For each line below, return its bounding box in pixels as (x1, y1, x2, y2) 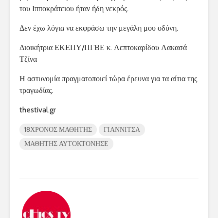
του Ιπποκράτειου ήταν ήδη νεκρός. (19, 4, 128, 14)
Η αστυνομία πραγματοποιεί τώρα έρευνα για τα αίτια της (19, 74, 197, 84)
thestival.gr (19, 105, 56, 115)
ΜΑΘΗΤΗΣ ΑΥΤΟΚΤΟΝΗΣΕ (24, 139, 109, 148)
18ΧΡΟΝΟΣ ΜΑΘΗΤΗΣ (24, 125, 92, 134)
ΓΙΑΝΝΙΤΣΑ (104, 125, 140, 134)
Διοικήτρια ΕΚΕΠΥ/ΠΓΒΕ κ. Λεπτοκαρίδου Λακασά (19, 43, 187, 53)
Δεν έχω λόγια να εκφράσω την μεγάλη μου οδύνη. (19, 23, 178, 33)
